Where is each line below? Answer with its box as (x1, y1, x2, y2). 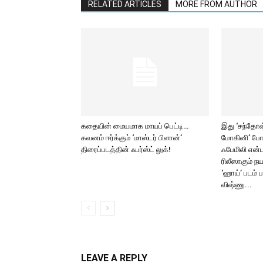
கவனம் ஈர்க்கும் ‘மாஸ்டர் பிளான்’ (81, 133, 182, 142)
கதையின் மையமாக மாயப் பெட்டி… (81, 122, 188, 130)
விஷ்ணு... (221, 180, 252, 189)
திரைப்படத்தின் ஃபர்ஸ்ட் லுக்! (81, 145, 171, 154)
